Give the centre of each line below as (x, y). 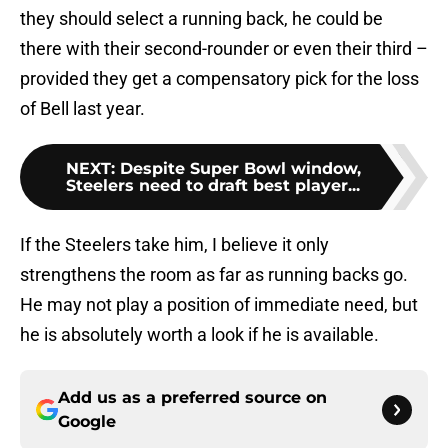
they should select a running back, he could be (201, 19)
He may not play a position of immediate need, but (219, 305)
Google (87, 422)
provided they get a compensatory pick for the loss (219, 79)
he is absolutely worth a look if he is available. (199, 335)
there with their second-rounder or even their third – (224, 49)
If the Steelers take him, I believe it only (174, 245)
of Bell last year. (82, 109)
